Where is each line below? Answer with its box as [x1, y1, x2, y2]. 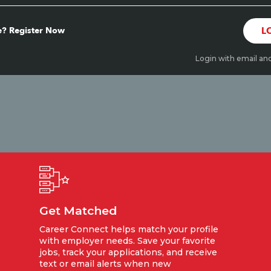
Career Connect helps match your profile [39, 224, 218, 235]
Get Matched [39, 203, 117, 218]
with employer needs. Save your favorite [39, 235, 215, 246]
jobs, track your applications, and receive [39, 247, 217, 258]
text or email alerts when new [39, 258, 171, 269]
